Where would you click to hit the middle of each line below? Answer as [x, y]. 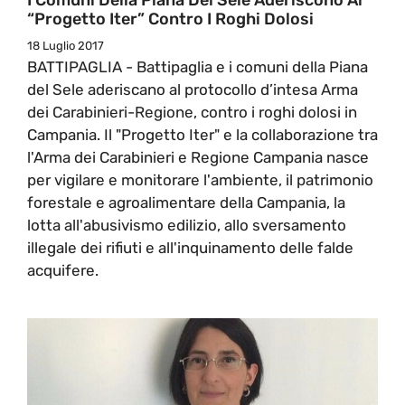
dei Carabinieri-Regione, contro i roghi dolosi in [192, 112]
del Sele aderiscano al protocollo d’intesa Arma [193, 89]
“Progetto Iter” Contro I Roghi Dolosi [170, 19]
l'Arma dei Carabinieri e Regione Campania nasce [198, 157]
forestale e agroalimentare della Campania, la [186, 202]
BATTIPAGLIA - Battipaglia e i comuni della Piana [198, 66]
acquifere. [63, 270]
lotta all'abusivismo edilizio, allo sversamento [187, 225]
